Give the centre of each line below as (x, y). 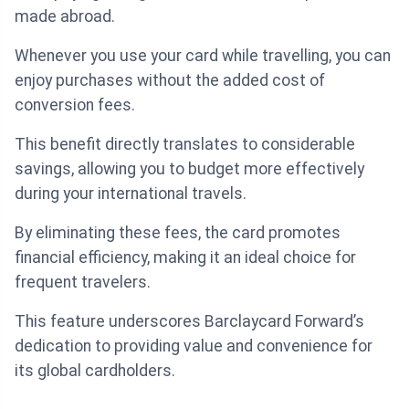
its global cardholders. (95, 371)
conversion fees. (75, 105)
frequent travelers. (83, 283)
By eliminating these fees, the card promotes (178, 233)
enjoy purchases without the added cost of (170, 81)
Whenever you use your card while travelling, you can (203, 56)
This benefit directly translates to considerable (185, 145)
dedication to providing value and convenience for (194, 346)
